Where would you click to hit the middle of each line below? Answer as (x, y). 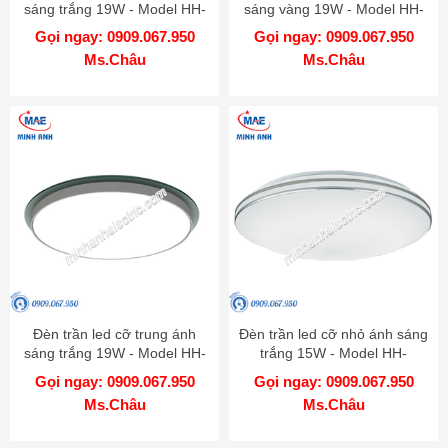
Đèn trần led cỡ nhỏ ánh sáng (333, 334)
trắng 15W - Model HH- (333, 353)
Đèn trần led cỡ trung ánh (114, 334)
